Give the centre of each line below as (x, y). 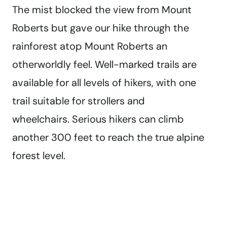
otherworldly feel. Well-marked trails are (104, 65)
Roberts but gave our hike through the (101, 28)
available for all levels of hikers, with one (104, 83)
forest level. (39, 156)
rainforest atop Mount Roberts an (90, 46)
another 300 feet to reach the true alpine (108, 138)
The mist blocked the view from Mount (102, 10)
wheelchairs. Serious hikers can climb (98, 119)
